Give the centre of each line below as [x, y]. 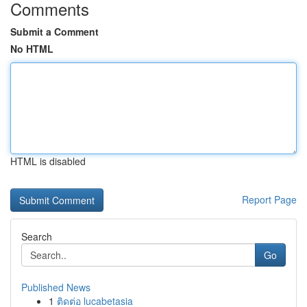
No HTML [32, 49]
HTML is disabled [48, 161]
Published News [56, 287]
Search [37, 236]
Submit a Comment [54, 32]
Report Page [269, 199]
